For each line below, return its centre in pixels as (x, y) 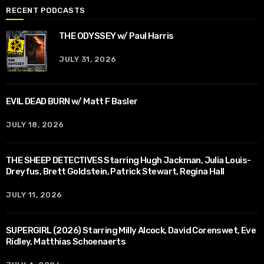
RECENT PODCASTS (46, 10)
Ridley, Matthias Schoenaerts (66, 241)
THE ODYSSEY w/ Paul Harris (116, 36)
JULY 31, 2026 (88, 59)
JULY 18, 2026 (35, 124)
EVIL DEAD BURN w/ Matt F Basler (72, 101)
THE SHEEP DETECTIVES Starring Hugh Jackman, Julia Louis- (128, 160)
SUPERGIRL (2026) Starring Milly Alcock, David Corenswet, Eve (131, 230)
